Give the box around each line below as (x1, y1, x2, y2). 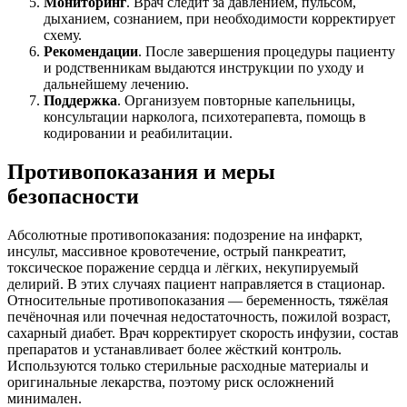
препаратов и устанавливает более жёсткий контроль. (7, 341, 342, 357)
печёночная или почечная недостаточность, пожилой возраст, (7, 308, 391, 324)
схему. (44, 26, 82, 43)
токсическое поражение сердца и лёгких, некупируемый (7, 259, 359, 275)
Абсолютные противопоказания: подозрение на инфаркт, (7, 226, 362, 243)
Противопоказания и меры (7, 159, 275, 184)
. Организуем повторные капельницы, (117, 92, 355, 108)
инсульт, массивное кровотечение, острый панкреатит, (7, 243, 346, 259)
